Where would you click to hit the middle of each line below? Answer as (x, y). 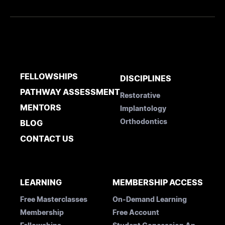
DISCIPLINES (146, 79)
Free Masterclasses (54, 199)
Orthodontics (144, 122)
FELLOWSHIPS (49, 77)
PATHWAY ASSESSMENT (70, 92)
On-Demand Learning (150, 199)
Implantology (143, 108)
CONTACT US (47, 139)
